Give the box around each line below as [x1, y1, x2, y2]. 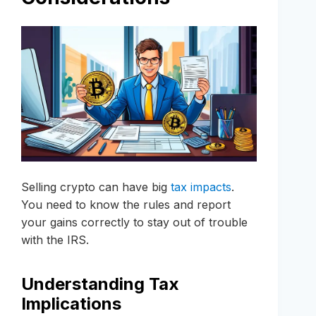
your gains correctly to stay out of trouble [21, 215, 248, 230]
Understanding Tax [21, 274, 179, 295]
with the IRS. [21, 233, 89, 248]
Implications [21, 293, 121, 315]
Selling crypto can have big [21, 180, 171, 195]
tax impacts [171, 180, 231, 195]
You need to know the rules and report [21, 197, 231, 212]
